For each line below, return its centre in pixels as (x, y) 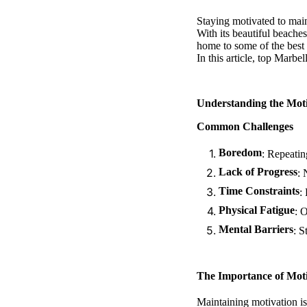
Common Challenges (245, 126)
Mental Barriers (256, 229)
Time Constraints (259, 191)
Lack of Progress (258, 171)
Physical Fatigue (257, 210)
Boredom (240, 152)
